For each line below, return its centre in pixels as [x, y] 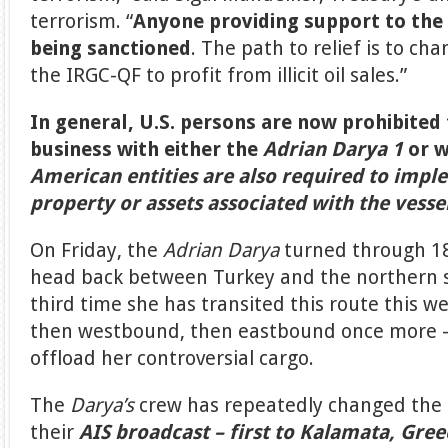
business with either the [147, 149]
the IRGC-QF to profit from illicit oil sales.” [219, 75]
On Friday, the [97, 250]
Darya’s [105, 405]
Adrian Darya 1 [336, 149]
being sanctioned [111, 48]
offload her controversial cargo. [172, 358]
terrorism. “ [82, 21]
